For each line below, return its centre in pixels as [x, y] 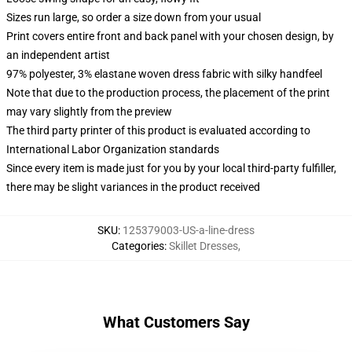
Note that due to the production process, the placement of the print [168, 93]
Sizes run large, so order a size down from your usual [134, 17]
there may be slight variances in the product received [133, 187]
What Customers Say [176, 322]
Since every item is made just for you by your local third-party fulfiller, [171, 168]
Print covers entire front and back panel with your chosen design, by [170, 36]
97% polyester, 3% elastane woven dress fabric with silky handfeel [164, 74]
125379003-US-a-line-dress [189, 230]
